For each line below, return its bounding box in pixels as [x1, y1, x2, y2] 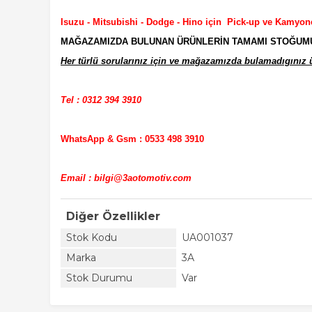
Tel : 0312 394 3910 [61, 95, 141, 105]
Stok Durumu [66, 272, 132, 284]
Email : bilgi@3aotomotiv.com [61, 173, 192, 183]
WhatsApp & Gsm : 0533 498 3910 [61, 134, 204, 144]
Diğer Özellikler [66, 210, 160, 223]
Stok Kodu [66, 231, 117, 244]
